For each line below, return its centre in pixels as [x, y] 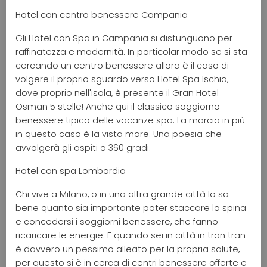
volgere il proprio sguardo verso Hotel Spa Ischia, [122, 79]
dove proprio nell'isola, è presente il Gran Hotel [117, 93]
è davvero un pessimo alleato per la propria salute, [128, 249]
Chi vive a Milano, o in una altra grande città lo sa [122, 194]
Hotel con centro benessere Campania [102, 15]
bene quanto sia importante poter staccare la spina [131, 208]
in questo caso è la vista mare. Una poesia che [119, 134]
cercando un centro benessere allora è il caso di [122, 65]
